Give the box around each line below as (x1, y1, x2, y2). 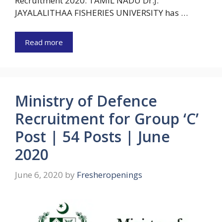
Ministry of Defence (15, 90, 157, 111)
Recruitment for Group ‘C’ (15, 108, 199, 129)
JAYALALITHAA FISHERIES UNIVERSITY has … (15, 7, 188, 19)
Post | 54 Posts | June (15, 126, 170, 147)
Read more (25, 37, 63, 47)
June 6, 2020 (15, 169, 63, 181)
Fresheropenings (77, 169, 142, 181)
